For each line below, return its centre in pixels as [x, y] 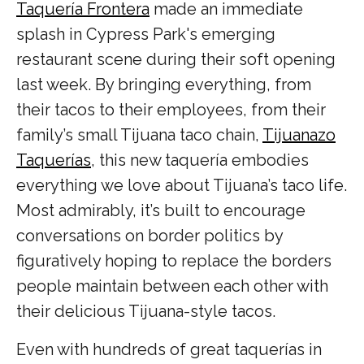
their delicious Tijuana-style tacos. [148, 311]
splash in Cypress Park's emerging [146, 34]
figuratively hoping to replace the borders [174, 260]
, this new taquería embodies [200, 160]
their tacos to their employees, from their [171, 109]
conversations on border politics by [149, 235]
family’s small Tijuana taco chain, [139, 134]
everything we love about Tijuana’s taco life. [182, 185]
